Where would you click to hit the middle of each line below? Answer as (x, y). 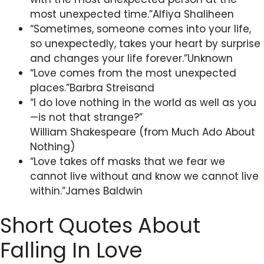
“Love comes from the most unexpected (133, 73)
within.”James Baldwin (86, 191)
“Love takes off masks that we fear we (128, 161)
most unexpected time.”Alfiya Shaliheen (132, 14)
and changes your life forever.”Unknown (131, 58)
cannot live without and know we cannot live (144, 176)
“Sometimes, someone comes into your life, (141, 29)
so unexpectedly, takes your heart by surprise (145, 43)
